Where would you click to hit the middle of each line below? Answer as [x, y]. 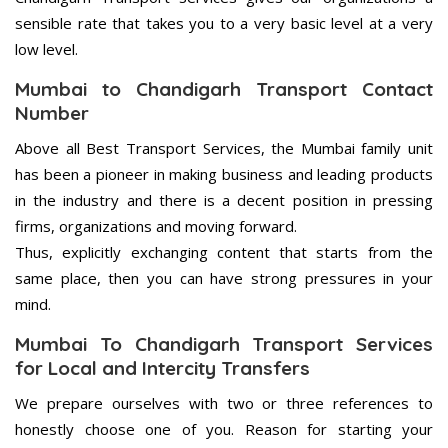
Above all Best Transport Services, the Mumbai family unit [224, 148]
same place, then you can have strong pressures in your [224, 278]
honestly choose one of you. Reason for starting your [224, 429]
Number [52, 113]
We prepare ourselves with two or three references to [224, 403]
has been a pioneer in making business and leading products [224, 174]
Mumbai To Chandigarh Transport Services [224, 344]
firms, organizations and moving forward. [156, 226]
